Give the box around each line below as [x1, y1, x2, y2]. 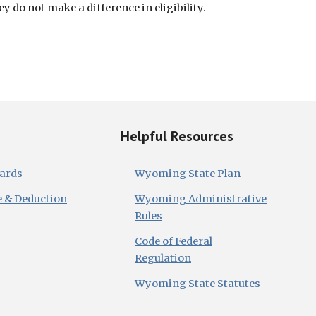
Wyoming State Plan [134, 167, 241, 180]
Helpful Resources [120, 127, 233, 145]
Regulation [134, 252, 191, 265]
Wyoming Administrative [134, 193, 267, 205]
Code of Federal [134, 235, 212, 248]
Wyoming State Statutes [134, 277, 260, 290]
